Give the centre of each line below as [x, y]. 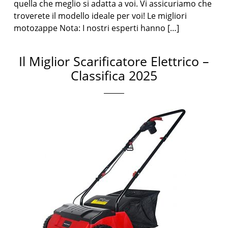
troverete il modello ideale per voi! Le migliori [101, 16]
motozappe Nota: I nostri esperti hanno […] [97, 28]
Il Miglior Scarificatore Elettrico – [114, 61]
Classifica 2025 [114, 75]
